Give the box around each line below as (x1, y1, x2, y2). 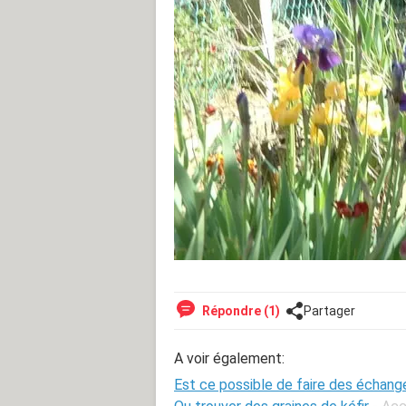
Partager (304, 303, 355, 318)
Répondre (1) (199, 303, 280, 318)
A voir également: (174, 349, 285, 367)
